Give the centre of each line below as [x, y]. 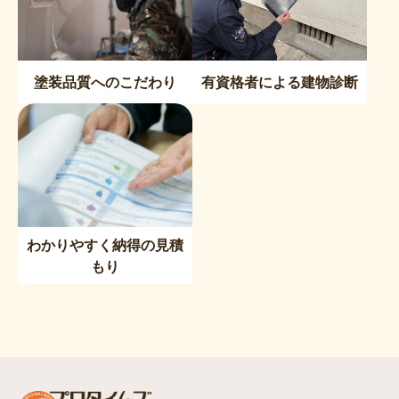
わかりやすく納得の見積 [105, 244]
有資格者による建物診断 [280, 81]
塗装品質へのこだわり [105, 81]
